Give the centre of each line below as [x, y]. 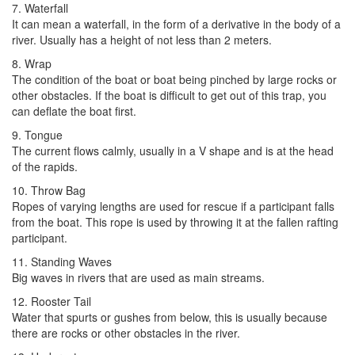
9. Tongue [37, 134]
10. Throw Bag [49, 190]
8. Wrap [32, 63]
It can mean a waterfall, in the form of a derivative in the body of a [176, 23]
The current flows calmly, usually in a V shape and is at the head [173, 150]
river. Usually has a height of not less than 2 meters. [142, 39]
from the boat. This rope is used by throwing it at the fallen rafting [175, 221]
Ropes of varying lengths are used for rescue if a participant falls [173, 206]
